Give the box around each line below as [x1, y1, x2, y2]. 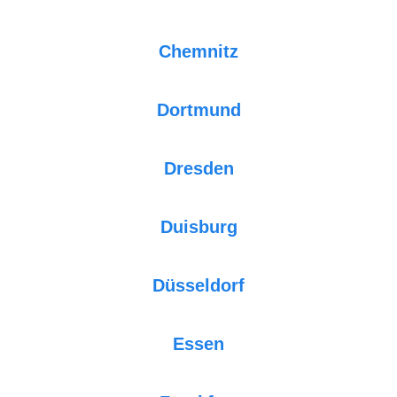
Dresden [163, 158, 234, 178]
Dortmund [156, 99, 241, 120]
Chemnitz [159, 41, 238, 61]
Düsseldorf [152, 275, 245, 295]
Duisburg [160, 216, 237, 237]
